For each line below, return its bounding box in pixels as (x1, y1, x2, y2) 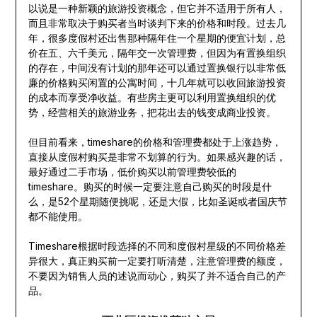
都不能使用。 (28, 210, 88, 223)
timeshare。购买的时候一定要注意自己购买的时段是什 (28, 180, 272, 193)
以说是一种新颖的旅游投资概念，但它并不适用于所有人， (28, 2, 286, 15)
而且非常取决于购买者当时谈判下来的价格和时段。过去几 (28, 17, 286, 30)
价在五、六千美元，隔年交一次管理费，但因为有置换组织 (28, 47, 286, 59)
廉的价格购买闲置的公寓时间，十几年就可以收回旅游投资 (28, 76, 286, 89)
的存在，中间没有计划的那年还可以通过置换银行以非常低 (28, 62, 286, 74)
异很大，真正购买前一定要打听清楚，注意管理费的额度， (28, 255, 286, 267)
